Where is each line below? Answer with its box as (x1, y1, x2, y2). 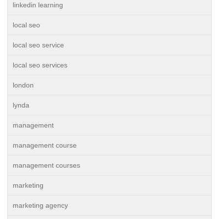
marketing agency (13, 201, 68, 209)
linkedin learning (13, 1, 63, 9)
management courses (13, 161, 80, 169)
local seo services (13, 61, 67, 69)
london (13, 81, 34, 89)
